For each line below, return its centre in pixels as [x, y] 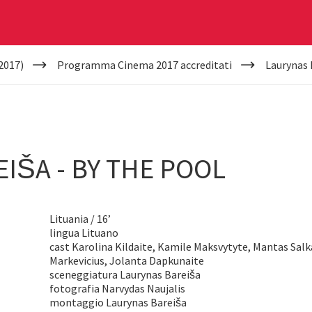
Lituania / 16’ [80, 219]
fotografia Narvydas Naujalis [118, 288]
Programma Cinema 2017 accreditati [144, 65]
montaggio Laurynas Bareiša [118, 302]
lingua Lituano [84, 233]
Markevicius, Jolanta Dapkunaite [127, 260]
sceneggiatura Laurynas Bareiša [125, 274]
